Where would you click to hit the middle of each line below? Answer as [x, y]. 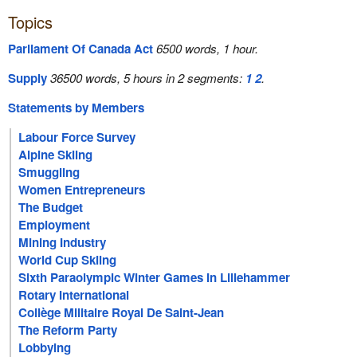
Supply [27, 78]
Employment [55, 225]
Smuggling [49, 173]
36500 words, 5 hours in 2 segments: [147, 77]
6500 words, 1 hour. [207, 48]
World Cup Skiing [68, 260]
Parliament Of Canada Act [80, 48]
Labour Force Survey [77, 137]
